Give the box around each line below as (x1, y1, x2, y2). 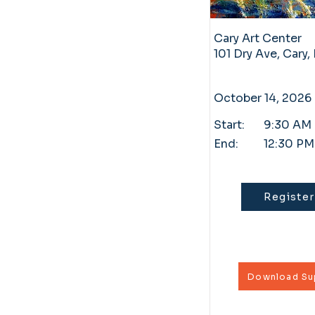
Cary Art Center (213, 31, 302, 46)
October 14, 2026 (213, 91, 311, 105)
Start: (213, 117, 245, 132)
